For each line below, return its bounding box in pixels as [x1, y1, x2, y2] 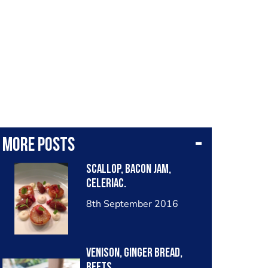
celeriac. [86, 178, 126, 190]
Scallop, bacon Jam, [86, 163, 171, 176]
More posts [2, 136, 75, 156]
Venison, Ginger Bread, [86, 247, 182, 260]
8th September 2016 [86, 197, 178, 211]
